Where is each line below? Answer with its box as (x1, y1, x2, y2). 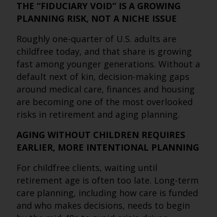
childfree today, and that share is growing (16, 46, 192, 57)
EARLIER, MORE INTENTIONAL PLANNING (16, 141, 199, 153)
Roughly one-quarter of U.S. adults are (16, 33, 176, 45)
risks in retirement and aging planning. (16, 108, 180, 120)
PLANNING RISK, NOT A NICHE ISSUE (16, 13, 177, 24)
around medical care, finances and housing (16, 83, 195, 95)
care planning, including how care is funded (16, 187, 198, 199)
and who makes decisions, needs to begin (16, 200, 190, 211)
